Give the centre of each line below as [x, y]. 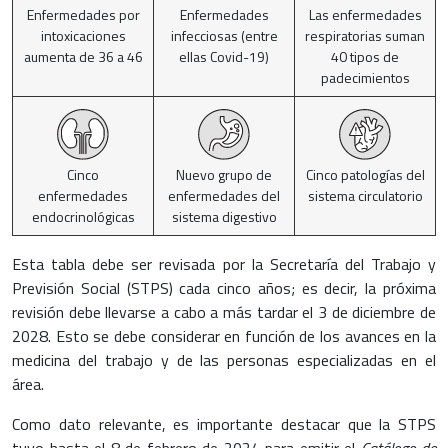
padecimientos [365, 77]
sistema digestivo [224, 216]
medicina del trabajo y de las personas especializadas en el [224, 359]
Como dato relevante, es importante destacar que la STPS [224, 423]
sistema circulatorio [365, 195]
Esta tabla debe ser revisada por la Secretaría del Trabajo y [224, 263]
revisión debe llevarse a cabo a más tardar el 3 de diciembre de [224, 311]
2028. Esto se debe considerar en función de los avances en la [224, 335]
